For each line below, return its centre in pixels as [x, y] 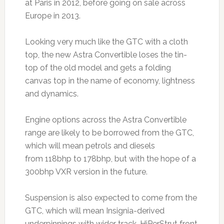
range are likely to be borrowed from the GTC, [109, 133]
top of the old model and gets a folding [98, 68]
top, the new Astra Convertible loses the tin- [106, 55]
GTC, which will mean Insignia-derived [94, 211]
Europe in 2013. [52, 16]
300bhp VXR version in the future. [86, 172]
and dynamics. [51, 94]
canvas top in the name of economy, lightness [110, 81]
